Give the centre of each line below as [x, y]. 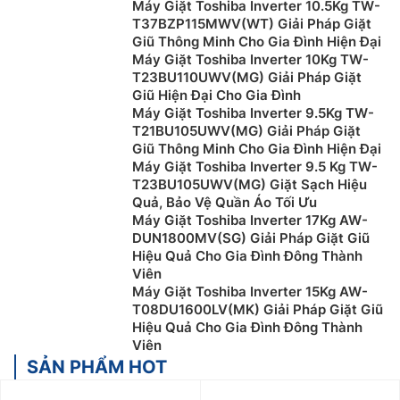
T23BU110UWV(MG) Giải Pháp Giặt [247, 77]
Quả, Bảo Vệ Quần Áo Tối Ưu [225, 202]
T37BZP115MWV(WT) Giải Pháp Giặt [252, 24]
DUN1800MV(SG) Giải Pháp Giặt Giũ [251, 238]
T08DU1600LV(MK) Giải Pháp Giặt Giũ [258, 309]
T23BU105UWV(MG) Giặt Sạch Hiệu [250, 184]
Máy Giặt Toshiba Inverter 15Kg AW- [250, 292]
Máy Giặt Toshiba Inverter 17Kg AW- [250, 220]
